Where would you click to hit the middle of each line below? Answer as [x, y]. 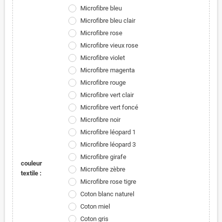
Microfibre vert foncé [109, 107]
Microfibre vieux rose [109, 45]
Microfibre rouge [103, 83]
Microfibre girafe [103, 157]
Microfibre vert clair [107, 95]
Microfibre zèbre [103, 169]
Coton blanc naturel [107, 194]
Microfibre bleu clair [108, 21]
